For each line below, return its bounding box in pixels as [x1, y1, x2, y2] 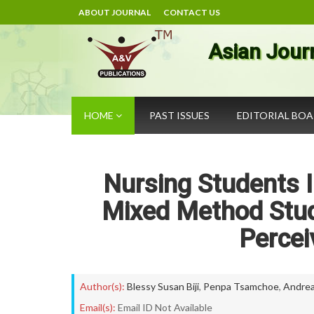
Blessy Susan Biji [127, 280, 199, 292]
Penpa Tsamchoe [203, 280, 279, 292]
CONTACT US [163, 7, 220, 18]
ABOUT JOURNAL [78, 7, 151, 18]
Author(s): [80, 280, 125, 292]
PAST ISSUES [149, 109, 210, 121]
